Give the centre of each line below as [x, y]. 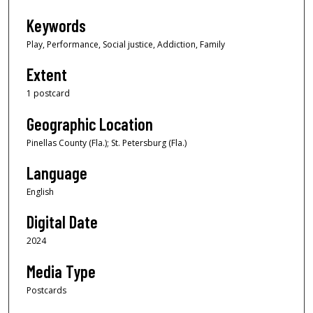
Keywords [56, 25]
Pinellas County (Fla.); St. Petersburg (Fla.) [107, 143]
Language [57, 173]
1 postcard [48, 94]
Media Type [61, 271]
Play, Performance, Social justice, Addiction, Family [126, 44]
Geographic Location [90, 124]
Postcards [46, 290]
